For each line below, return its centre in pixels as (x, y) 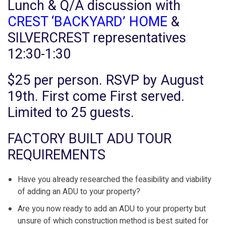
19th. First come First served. (96, 97)
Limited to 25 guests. (71, 113)
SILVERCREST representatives (97, 38)
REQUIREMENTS (56, 155)
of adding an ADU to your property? (79, 192)
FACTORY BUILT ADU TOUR (90, 139)
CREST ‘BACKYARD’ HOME (88, 22)
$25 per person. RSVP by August (106, 80)
